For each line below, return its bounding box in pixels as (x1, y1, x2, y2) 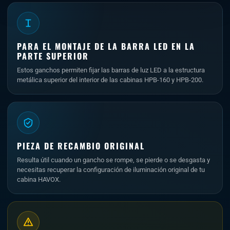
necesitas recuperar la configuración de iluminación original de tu (17, 166, 205, 174)
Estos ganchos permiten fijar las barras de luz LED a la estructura (17, 66, 205, 74)
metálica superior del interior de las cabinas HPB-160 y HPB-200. (17, 76, 203, 84)
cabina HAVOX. (17, 176, 61, 183)
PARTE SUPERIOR (17, 50, 89, 62)
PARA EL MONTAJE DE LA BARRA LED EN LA (17, 40, 195, 52)
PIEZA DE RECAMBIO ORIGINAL (17, 140, 145, 152)
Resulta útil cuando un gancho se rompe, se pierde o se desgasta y (17, 156, 210, 164)
